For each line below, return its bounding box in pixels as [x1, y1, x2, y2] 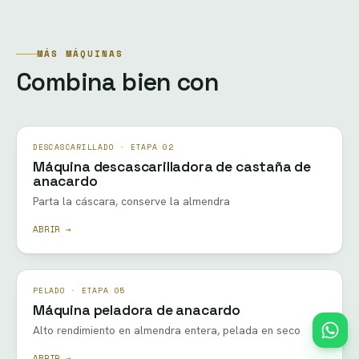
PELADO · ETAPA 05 [33, 284, 126, 296]
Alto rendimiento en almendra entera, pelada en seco [33, 322, 301, 337]
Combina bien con [16, 66, 220, 98]
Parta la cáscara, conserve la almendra [33, 193, 230, 208]
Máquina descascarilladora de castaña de [33, 157, 312, 175]
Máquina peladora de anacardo [33, 301, 241, 319]
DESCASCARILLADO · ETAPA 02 [33, 140, 174, 152]
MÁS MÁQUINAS [37, 46, 123, 60]
